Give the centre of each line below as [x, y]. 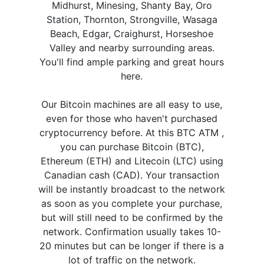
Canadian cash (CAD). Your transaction [132, 175]
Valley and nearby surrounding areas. [132, 47]
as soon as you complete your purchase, [132, 203]
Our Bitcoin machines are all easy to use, [132, 104]
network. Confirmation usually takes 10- [132, 231]
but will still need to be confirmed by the [132, 217]
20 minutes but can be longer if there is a [132, 245]
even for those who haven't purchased [132, 118]
